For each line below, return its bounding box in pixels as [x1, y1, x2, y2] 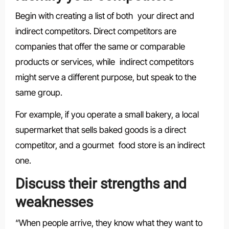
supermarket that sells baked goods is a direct [15, 125, 186, 135]
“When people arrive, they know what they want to [15, 217, 202, 228]
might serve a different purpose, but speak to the [15, 72, 196, 83]
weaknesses [15, 194, 93, 211]
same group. [15, 87, 62, 98]
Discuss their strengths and [15, 175, 187, 193]
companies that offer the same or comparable [15, 41, 185, 52]
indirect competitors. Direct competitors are [15, 26, 176, 37]
